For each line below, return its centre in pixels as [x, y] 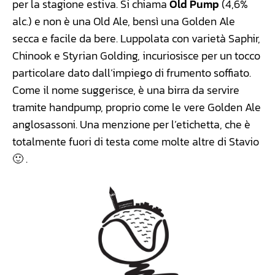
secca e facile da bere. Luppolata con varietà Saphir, [136, 38]
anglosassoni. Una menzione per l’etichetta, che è [131, 124]
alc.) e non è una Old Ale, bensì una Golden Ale [124, 21]
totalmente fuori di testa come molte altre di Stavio [136, 141]
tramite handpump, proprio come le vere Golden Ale [137, 107]
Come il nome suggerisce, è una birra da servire [126, 90]
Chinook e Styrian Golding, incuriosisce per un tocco [136, 55]
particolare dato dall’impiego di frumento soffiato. [132, 72]
